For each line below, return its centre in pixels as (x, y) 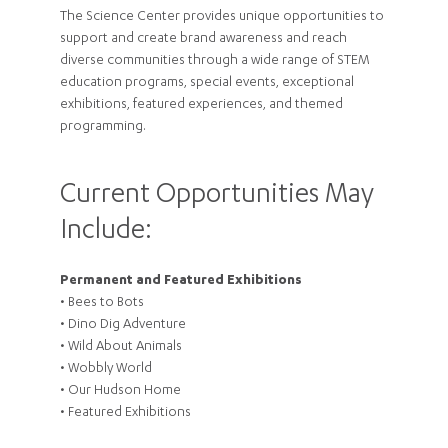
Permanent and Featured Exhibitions (181, 281)
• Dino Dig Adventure (123, 325)
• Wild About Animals (121, 347)
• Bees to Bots (102, 303)
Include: (106, 232)
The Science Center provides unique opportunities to (222, 17)
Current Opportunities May (217, 196)
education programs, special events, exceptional (207, 83)
